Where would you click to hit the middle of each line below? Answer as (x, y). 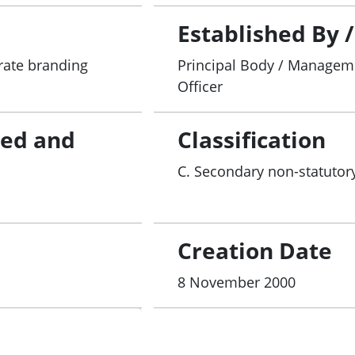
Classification (252, 139)
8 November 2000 (237, 282)
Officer (200, 86)
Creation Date (255, 250)
